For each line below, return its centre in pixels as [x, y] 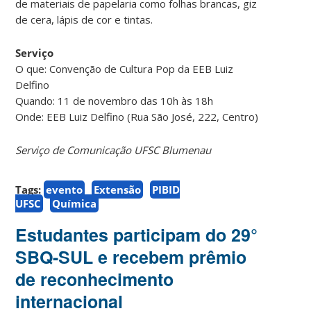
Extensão [118, 190]
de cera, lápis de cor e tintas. [84, 20]
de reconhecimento [95, 279]
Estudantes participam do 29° [137, 235]
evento [65, 190]
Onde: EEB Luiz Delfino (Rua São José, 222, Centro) [137, 117]
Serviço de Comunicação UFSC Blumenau [114, 150]
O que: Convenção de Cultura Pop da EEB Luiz [125, 69]
